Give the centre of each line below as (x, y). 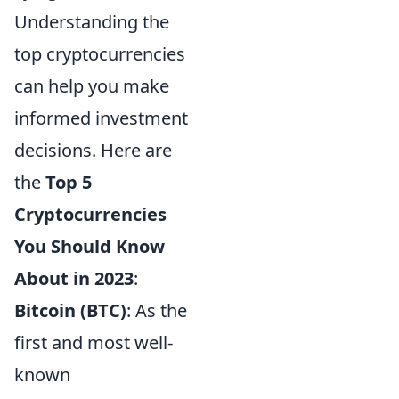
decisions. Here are (93, 150)
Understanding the (92, 21)
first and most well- (94, 342)
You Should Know (90, 246)
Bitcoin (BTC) (70, 310)
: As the (157, 310)
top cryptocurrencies (100, 53)
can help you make (92, 85)
